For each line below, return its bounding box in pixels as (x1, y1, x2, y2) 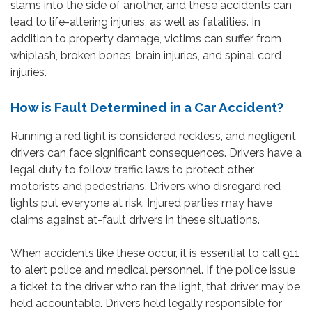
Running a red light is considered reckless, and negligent (10, 129, 296, 143)
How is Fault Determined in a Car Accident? (10, 99, 283, 115)
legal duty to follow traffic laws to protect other (10, 162, 254, 176)
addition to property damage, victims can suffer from (10, 31, 281, 45)
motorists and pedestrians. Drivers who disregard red (10, 179, 281, 193)
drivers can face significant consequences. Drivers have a (10, 146, 302, 159)
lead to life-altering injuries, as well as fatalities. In (10, 15, 260, 29)
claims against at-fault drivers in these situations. (10, 212, 260, 226)
